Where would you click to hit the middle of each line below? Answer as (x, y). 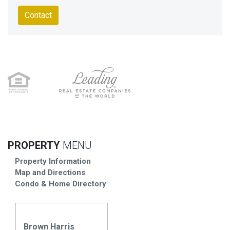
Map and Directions (50, 172)
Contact (38, 15)
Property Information (53, 161)
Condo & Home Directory (61, 184)
